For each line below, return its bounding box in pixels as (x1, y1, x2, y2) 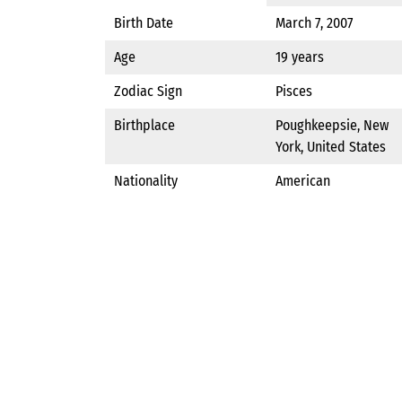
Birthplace (114, 117, 175, 135)
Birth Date (114, 14, 173, 32)
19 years (275, 48, 324, 66)
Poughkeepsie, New (275, 117, 389, 135)
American (275, 172, 330, 190)
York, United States (275, 138, 386, 156)
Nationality (114, 172, 178, 190)
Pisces (275, 83, 312, 100)
